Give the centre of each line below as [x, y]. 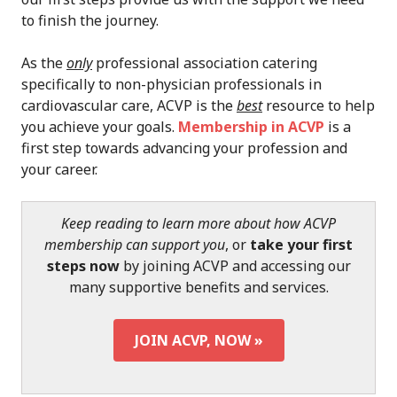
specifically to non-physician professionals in [171, 85]
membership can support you [135, 245]
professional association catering [205, 63]
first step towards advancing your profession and [184, 148]
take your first [301, 245]
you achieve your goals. [100, 127]
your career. [59, 170]
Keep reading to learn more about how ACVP [198, 224]
